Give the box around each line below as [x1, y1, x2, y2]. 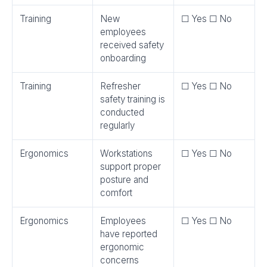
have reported [100, 228, 157, 240]
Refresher [100, 80, 141, 92]
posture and [100, 174, 148, 185]
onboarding [100, 52, 146, 64]
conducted [100, 107, 144, 118]
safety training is [100, 94, 165, 105]
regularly [100, 120, 135, 131]
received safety [100, 39, 164, 51]
